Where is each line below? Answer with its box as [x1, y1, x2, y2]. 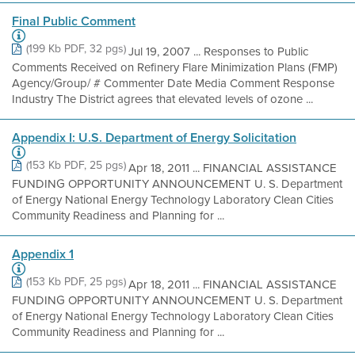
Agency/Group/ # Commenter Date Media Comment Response [12, 74, 334, 92]
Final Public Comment [12, 12, 136, 30]
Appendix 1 [12, 245, 74, 263]
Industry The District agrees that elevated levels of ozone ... [12, 90, 313, 108]
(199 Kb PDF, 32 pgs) [26, 40, 126, 57]
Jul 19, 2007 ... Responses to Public [128, 43, 308, 60]
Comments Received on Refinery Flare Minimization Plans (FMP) [12, 59, 338, 76]
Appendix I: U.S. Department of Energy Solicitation [12, 128, 296, 147]
